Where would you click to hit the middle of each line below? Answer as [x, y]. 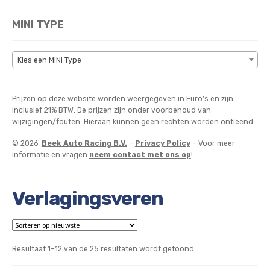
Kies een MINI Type [49, 61]
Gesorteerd [214, 248]
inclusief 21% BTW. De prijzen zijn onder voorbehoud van [111, 110]
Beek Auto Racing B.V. [84, 144]
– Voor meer [212, 144]
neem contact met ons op [140, 155]
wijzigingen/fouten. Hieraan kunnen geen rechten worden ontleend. [133, 121]
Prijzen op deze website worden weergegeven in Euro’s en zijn [122, 99]
